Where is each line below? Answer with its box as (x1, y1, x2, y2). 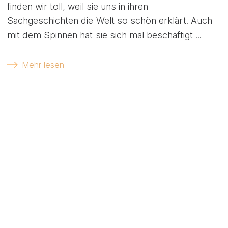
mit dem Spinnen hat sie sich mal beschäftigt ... (7, 29, 202, 40)
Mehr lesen (22, 59, 64, 70)
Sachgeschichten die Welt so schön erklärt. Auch (7, 15, 213, 26)
